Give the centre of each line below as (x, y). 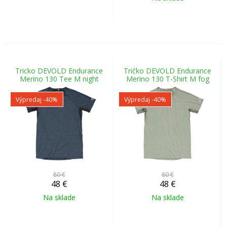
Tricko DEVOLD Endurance (59, 71)
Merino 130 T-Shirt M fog (167, 79)
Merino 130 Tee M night (59, 79)
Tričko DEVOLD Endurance (167, 71)
